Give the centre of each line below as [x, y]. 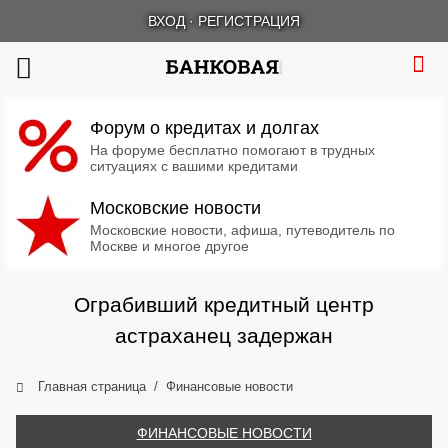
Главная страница [92, 386]
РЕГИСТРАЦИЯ [249, 21]
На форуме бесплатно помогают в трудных [232, 150]
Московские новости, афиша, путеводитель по [242, 230]
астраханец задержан [224, 335]
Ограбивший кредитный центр [224, 304]
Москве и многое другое [169, 246]
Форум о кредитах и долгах [204, 128]
